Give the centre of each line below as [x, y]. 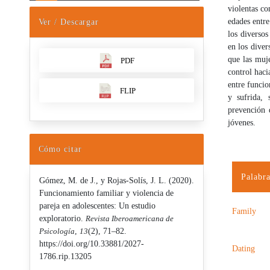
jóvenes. [241, 122]
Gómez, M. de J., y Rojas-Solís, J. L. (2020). [116, 181]
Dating [244, 249]
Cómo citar [60, 149]
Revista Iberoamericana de [129, 219]
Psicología [57, 231]
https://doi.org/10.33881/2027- [91, 244]
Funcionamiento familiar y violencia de [106, 193]
